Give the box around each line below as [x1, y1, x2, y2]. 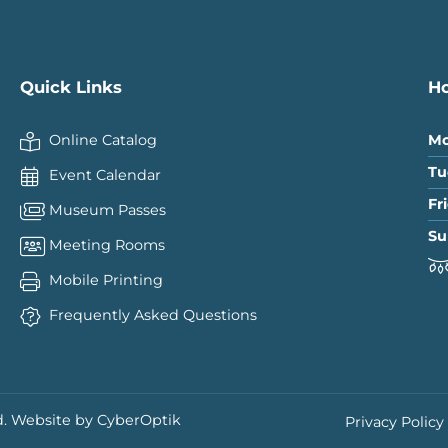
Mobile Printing [49, 271, 164, 290]
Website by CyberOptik [11, 411, 181, 430]
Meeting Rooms [49, 236, 166, 255]
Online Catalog [49, 131, 158, 150]
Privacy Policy [344, 412, 444, 431]
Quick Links [20, 77, 122, 98]
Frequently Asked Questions [49, 306, 258, 325]
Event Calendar [49, 166, 162, 185]
